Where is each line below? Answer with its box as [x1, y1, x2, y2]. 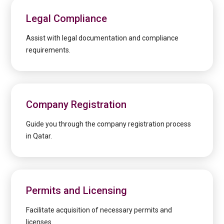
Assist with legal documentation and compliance [26, 34, 179, 42]
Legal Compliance [26, 12, 107, 25]
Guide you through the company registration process [26, 120, 191, 128]
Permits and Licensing [26, 184, 127, 197]
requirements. [26, 46, 71, 54]
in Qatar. [26, 132, 52, 140]
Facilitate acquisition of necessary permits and [26, 206, 172, 214]
